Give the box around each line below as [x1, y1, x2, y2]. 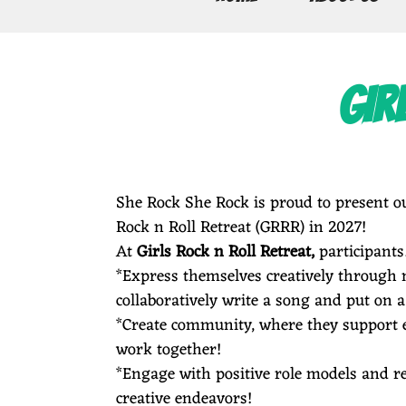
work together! [116, 334, 221, 364]
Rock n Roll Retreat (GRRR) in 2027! [116, 212, 366, 242]
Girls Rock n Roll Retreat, [137, 237, 314, 266]
